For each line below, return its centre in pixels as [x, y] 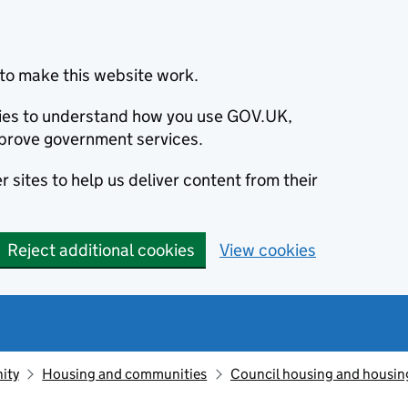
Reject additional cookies [101, 250]
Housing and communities [125, 374]
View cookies [268, 250]
